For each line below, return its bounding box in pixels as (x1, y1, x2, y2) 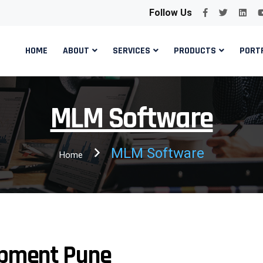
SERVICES (112, 45, 150, 57)
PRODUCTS (173, 45, 216, 57)
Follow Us (149, 7, 192, 18)
